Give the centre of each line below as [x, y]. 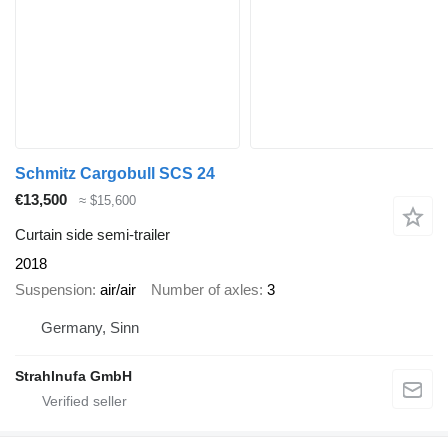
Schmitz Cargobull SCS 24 [115, 173]
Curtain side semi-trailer [92, 234]
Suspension [53, 290]
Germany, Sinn [90, 327]
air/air [118, 290]
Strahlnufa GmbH [73, 375]
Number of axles [205, 290]
